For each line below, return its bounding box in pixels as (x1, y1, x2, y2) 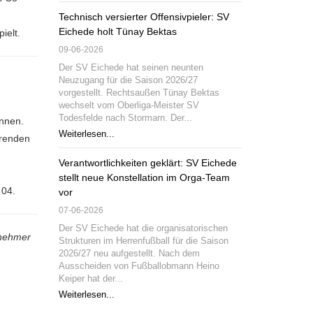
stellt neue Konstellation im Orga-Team (58, 172, 230, 183)
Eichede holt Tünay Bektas (58, 26, 177, 37)
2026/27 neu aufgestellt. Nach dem (58, 249, 200, 259)
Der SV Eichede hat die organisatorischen (58, 224, 228, 233)
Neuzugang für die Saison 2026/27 (58, 75, 198, 85)
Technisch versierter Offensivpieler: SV (58, 11, 229, 22)
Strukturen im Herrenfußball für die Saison (58, 236, 228, 246)
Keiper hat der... (58, 274, 123, 284)
